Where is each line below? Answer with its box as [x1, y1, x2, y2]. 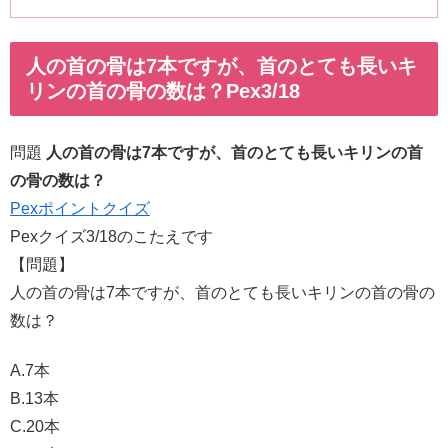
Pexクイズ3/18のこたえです [10, 227, 213, 245]
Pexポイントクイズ [10, 199, 150, 217]
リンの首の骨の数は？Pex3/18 [26, 80, 300, 103]
